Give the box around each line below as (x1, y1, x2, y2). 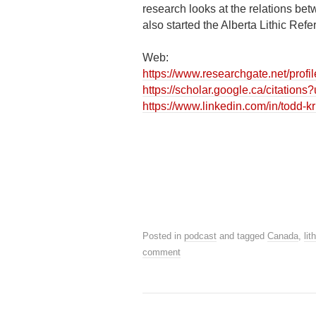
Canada (267, 231, 298, 241)
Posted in (142, 231, 184, 241)
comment (142, 247, 181, 257)
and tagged (217, 231, 267, 241)
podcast (184, 231, 217, 241)
